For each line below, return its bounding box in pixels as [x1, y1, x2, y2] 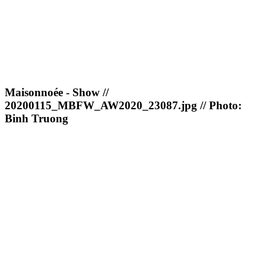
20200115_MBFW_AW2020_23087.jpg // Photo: [5, 99, 242, 112]
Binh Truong [5, 112, 68, 125]
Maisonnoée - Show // [5, 86, 109, 99]
